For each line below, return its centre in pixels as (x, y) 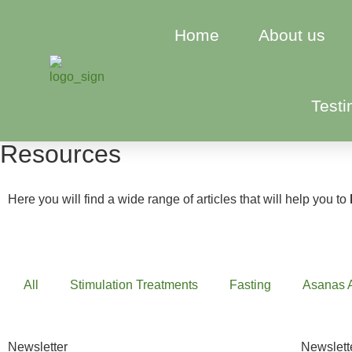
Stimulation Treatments (134, 285)
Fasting (250, 285)
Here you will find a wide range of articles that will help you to (179, 199)
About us (292, 35)
